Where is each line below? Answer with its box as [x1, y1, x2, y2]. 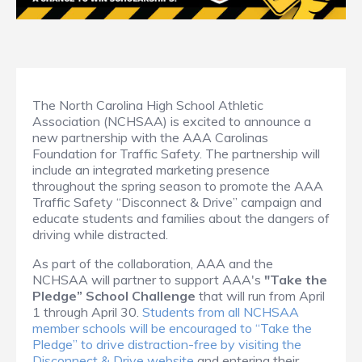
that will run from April [196, 288, 325, 305]
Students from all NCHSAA [142, 304, 299, 321]
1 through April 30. [32, 304, 142, 321]
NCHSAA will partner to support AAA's [32, 271, 264, 288]
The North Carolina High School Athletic [32, 97, 263, 114]
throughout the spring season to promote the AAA [32, 178, 323, 195]
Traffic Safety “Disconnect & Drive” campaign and [32, 194, 322, 211]
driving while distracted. [32, 226, 171, 243]
